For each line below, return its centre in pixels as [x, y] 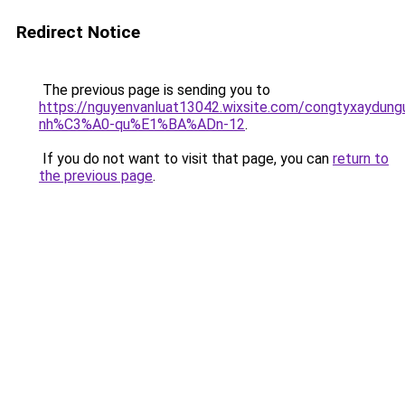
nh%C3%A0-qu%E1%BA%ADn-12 [142, 124]
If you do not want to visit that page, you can [186, 159]
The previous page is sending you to [155, 90]
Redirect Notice [78, 32]
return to [361, 159]
